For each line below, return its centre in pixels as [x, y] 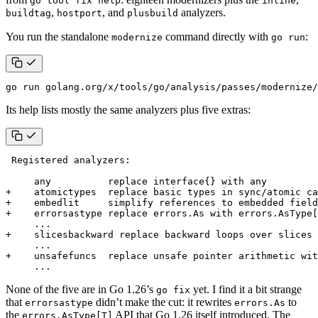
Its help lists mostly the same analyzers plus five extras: [128, 109]
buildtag [28, 13]
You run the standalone [59, 36]
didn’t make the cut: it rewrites [164, 302]
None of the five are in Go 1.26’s [81, 289]
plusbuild [153, 13]
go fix [173, 290]
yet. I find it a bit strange [246, 289]
